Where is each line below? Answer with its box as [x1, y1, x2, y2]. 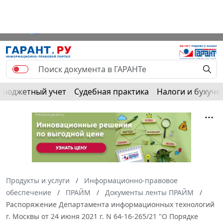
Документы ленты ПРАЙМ [105, 188, 194, 198]
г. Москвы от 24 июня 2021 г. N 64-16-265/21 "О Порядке [6, 212, 198, 222]
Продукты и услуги [6, 176, 70, 186]
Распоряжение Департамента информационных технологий [6, 200, 215, 210]
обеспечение [6, 188, 51, 198]
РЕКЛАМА [4, 2, 27, 7]
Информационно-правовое [84, 176, 178, 186]
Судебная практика [74, 86, 149, 98]
